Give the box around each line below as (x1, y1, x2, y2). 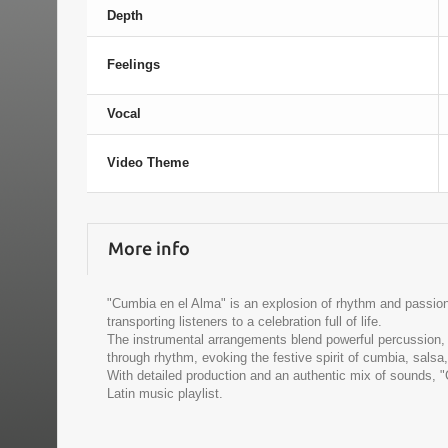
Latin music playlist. (107, 385, 223, 401)
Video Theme (107, 154, 189, 170)
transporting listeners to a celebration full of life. (107, 313, 382, 329)
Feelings (107, 56, 160, 72)
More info (108, 237, 190, 258)
